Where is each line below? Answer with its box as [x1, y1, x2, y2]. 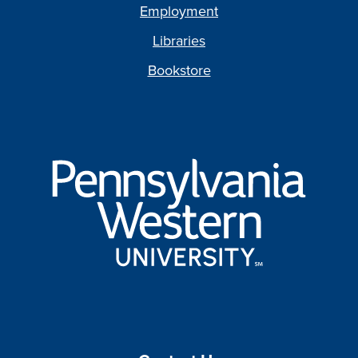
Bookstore [147, 60, 211, 80]
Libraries [153, 30, 205, 50]
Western [179, 154, 225, 172]
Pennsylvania [179, 132, 253, 149]
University [179, 177, 235, 194]
